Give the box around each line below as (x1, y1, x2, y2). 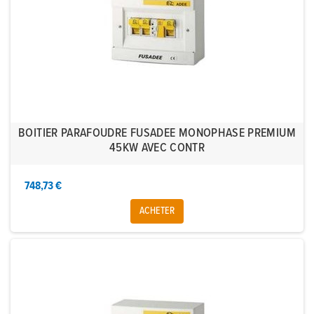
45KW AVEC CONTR (109, 140, 205, 157)
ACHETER (139, 205, 175, 218)
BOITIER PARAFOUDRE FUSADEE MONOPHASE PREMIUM (18, 125, 296, 142)
